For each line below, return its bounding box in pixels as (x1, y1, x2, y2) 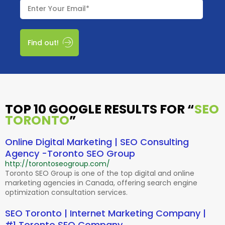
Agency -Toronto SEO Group (5, 147, 135, 160)
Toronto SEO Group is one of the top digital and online (5, 168, 194, 179)
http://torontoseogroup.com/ (5, 159, 110, 169)
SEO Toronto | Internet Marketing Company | (5, 207, 206, 220)
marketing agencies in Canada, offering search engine (5, 178, 197, 188)
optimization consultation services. (5, 187, 128, 198)
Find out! (28, 38, 59, 48)
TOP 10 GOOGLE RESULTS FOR (5, 100, 187, 119)
